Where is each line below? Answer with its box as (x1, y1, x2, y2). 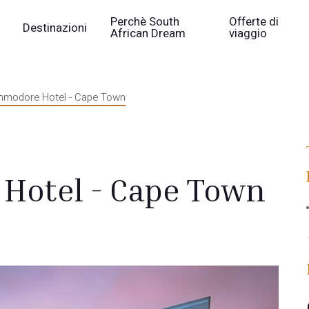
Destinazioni (23, 19, 88, 37)
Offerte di (229, 13, 279, 30)
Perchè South (110, 13, 180, 30)
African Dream (110, 25, 186, 42)
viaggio (229, 25, 268, 42)
